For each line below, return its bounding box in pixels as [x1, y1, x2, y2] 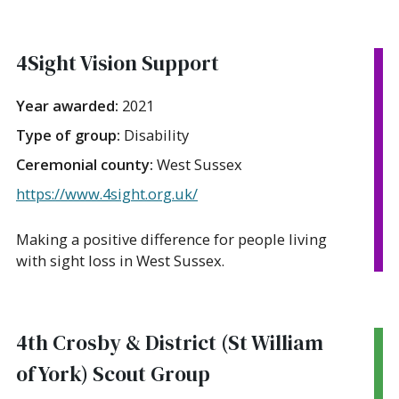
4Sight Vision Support [16, 48, 219, 77]
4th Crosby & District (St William [16, 328, 323, 357]
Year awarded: [16, 94, 122, 116]
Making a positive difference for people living [16, 228, 327, 249]
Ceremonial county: [16, 153, 157, 175]
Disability [124, 124, 189, 145]
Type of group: [16, 124, 124, 145]
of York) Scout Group [16, 359, 210, 388]
